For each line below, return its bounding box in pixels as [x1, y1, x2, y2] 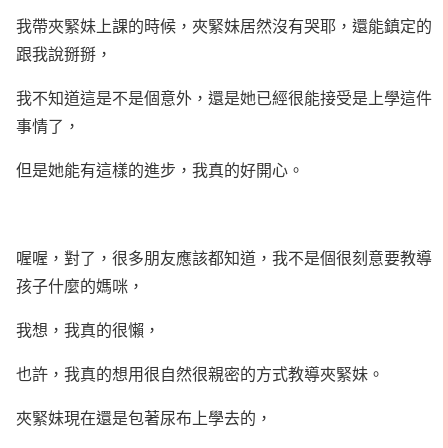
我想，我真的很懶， [16, 318, 160, 340]
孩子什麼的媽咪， [16, 274, 144, 296]
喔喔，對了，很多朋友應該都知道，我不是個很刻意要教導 [16, 246, 432, 268]
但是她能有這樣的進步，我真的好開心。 [16, 158, 304, 180]
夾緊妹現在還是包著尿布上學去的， [16, 406, 272, 428]
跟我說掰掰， [16, 42, 112, 64]
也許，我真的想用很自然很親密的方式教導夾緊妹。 [16, 362, 384, 384]
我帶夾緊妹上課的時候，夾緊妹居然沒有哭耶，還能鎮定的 [16, 14, 432, 36]
